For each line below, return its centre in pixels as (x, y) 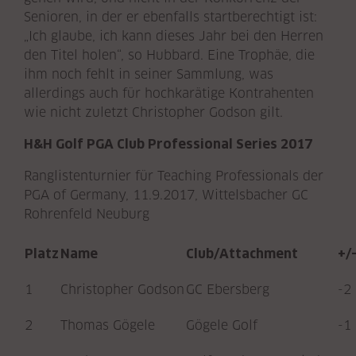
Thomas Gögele (108, 325)
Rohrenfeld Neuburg (87, 214)
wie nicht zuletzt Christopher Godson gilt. (153, 112)
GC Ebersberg (228, 289)
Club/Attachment (242, 253)
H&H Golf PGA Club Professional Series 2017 (168, 144)
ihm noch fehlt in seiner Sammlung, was (149, 74)
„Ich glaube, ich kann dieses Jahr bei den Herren (174, 36)
